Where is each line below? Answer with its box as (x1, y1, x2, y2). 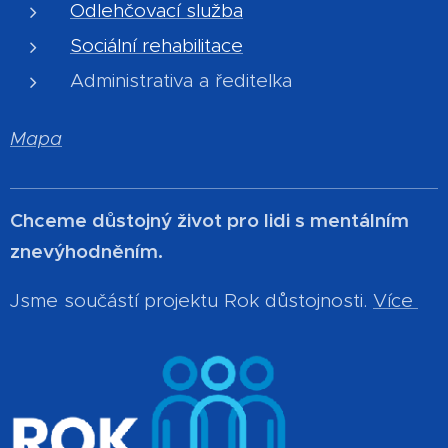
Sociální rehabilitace (70, 34, 243, 58)
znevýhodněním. (10, 239, 163, 264)
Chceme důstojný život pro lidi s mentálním (10, 208, 409, 233)
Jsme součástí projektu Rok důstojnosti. (10, 289, 373, 313)
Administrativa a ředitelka (70, 69, 292, 93)
